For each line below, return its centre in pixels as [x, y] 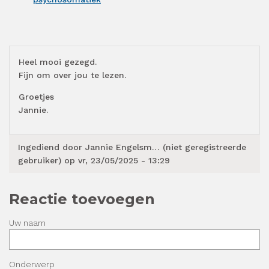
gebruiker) [40, 160]
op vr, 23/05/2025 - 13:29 [117, 160]
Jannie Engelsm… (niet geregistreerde [166, 147]
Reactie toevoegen [82, 199]
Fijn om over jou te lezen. [72, 75]
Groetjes [36, 96]
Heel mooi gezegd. [58, 62]
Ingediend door [52, 147]
